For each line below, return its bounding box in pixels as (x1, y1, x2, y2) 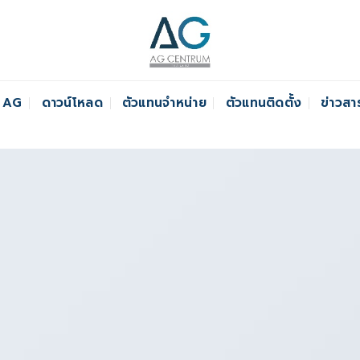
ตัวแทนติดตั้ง (225, 92, 302, 112)
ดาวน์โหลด (41, 92, 104, 112)
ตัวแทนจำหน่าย (121, 92, 207, 112)
